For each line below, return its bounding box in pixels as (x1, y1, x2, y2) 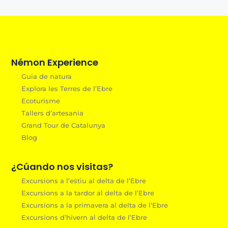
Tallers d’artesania (21, 108, 84, 117)
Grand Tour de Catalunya (21, 121, 106, 129)
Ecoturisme (21, 96, 61, 105)
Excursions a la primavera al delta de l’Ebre (21, 201, 168, 209)
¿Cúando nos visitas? (11, 160, 113, 173)
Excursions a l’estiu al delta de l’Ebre (21, 176, 147, 185)
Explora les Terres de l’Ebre (21, 84, 113, 93)
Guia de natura (21, 72, 72, 80)
